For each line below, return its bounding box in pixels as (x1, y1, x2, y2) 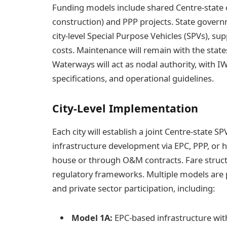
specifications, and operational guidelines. (52, 72, 214, 84)
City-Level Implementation (52, 100, 198, 116)
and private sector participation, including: (52, 182, 215, 194)
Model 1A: (71, 211, 112, 223)
